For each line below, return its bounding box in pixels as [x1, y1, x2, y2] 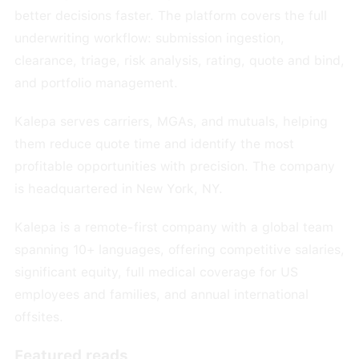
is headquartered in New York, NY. [14, 181, 223, 196]
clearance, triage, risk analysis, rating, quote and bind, [14, 53, 345, 68]
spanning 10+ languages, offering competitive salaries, [14, 242, 345, 257]
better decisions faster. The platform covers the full [14, 8, 327, 23]
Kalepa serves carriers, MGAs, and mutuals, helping [14, 114, 328, 129]
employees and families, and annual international [14, 287, 309, 302]
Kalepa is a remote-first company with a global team [14, 220, 333, 235]
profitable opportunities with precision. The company [14, 159, 335, 174]
